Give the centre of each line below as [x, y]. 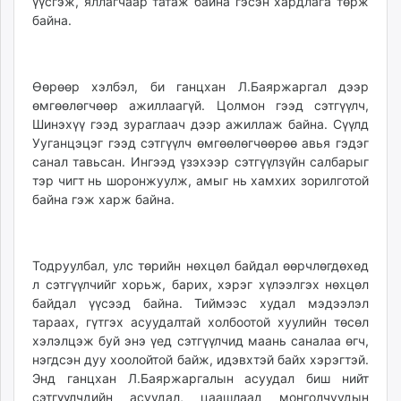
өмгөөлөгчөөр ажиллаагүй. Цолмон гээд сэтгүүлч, [200, 106]
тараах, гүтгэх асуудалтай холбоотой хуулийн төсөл [200, 322]
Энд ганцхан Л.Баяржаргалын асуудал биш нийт [200, 379]
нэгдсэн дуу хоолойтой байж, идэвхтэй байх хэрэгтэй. [200, 360]
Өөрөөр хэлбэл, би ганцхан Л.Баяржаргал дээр [200, 87]
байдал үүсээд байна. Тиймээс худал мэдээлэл [200, 303]
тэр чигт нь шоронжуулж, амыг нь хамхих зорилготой [200, 181]
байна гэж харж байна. [103, 200]
